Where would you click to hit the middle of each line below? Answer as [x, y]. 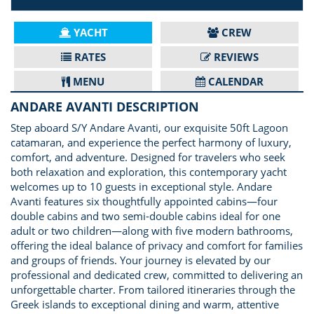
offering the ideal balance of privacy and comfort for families [157, 245]
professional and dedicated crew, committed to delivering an [157, 275]
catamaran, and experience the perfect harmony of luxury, [151, 142]
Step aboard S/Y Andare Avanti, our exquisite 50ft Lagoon [149, 128]
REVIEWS [236, 57]
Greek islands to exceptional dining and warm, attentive [145, 304]
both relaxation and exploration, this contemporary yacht [149, 172]
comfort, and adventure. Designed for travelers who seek [148, 157]
